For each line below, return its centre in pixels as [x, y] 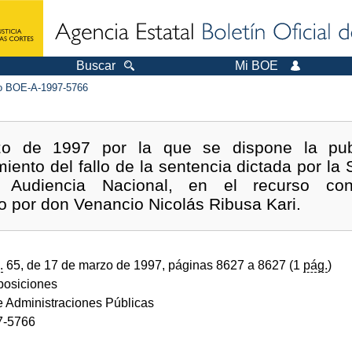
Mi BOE [257, 66]
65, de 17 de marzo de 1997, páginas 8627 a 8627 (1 [153, 265]
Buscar [96, 66]
